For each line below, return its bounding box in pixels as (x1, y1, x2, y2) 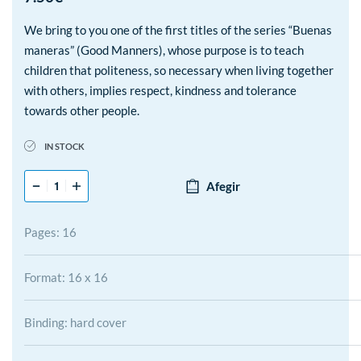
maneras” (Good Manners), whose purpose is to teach (24, 43, 304, 57)
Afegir (205, 178, 240, 193)
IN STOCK (44, 140, 85, 151)
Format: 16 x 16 (24, 269, 108, 284)
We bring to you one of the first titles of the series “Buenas (24, 23, 332, 37)
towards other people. (24, 103, 139, 118)
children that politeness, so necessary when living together (24, 63, 334, 77)
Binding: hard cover (24, 314, 127, 330)
